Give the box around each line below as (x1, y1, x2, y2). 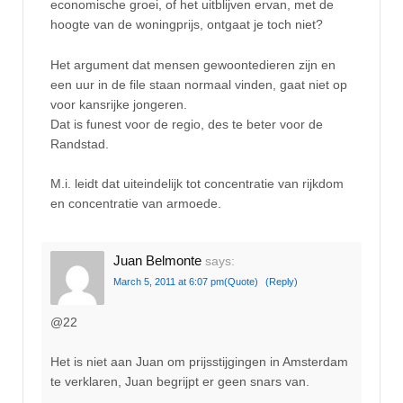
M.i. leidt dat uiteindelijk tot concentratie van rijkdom (50, 176, 344, 192)
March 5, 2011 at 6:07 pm (113, 276, 224, 288)
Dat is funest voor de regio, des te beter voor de (50, 116, 323, 131)
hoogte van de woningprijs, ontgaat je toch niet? (50, 17, 323, 32)
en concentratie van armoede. (50, 196, 221, 211)
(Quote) (224, 276, 258, 288)
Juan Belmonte (113, 253, 201, 269)
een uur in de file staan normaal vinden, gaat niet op (50, 76, 347, 92)
